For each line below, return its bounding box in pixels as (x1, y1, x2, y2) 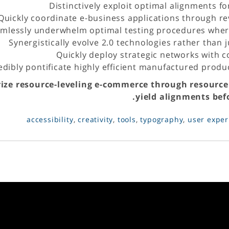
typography (140, 114, 184, 124)
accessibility (27, 114, 74, 124)
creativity (78, 114, 113, 124)
